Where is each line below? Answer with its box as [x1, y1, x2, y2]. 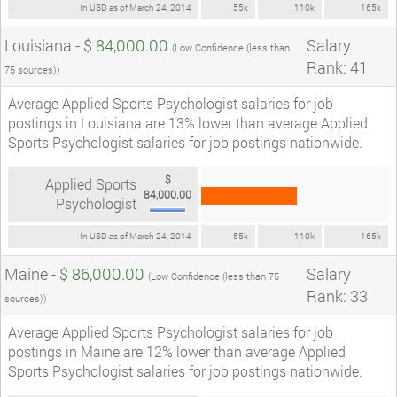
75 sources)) [4, 62, 60, 76]
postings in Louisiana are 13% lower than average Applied [8, 113, 368, 132]
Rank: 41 [307, 56, 368, 78]
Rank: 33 [307, 284, 368, 307]
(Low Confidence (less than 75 [148, 269, 279, 283]
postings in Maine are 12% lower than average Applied [8, 341, 346, 361]
